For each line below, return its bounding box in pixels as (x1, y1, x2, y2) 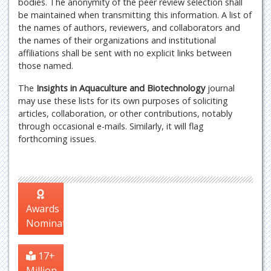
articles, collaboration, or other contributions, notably (18, 108, 232, 119)
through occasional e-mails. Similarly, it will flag (18, 120, 204, 132)
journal (207, 82, 235, 94)
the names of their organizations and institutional (18, 34, 216, 46)
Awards (26, 202, 59, 215)
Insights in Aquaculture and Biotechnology (36, 82, 207, 94)
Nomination (26, 217, 80, 230)
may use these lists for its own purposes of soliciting (18, 95, 228, 106)
